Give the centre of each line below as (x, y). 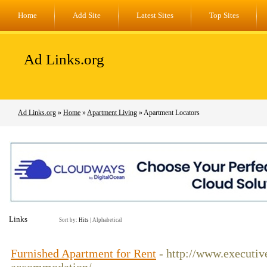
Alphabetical (107, 220)
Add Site (87, 15)
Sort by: (69, 220)
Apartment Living (112, 113)
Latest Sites (155, 15)
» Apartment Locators (168, 113)
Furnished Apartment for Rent (83, 253)
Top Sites (224, 15)
